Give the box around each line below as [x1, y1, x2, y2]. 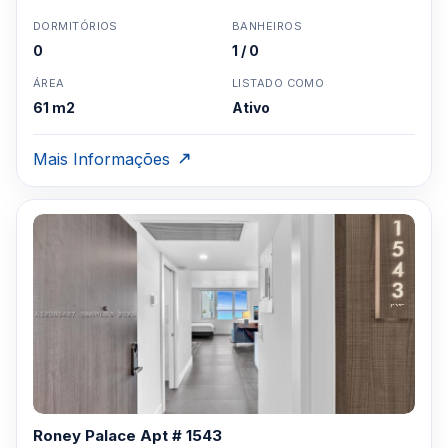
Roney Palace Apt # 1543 [33, 426, 222, 445]
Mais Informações [33, 149, 170, 169]
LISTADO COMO [232, 76, 325, 90]
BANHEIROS [232, 19, 302, 33]
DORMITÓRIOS [33, 19, 118, 33]
